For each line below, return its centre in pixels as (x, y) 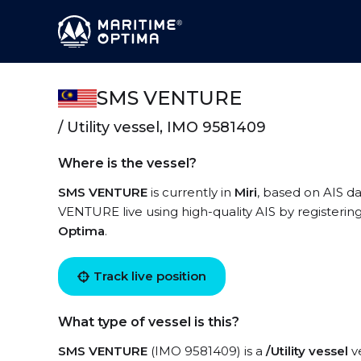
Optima (81, 231)
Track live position (150, 276)
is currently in (191, 192)
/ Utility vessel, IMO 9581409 (162, 127)
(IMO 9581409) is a (207, 351)
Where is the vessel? (127, 163)
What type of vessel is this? (149, 322)
